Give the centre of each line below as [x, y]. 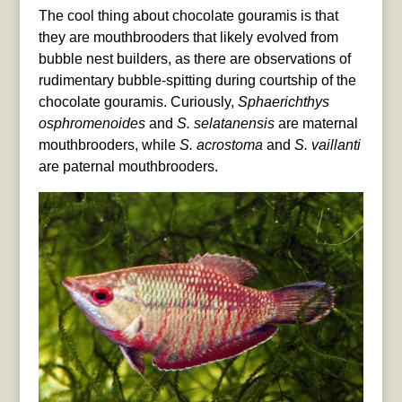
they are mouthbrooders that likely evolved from [188, 37]
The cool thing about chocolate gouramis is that [188, 15]
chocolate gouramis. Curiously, [138, 101]
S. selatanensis [227, 123]
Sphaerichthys [283, 101]
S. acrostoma [221, 144]
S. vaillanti [327, 144]
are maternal [318, 123]
